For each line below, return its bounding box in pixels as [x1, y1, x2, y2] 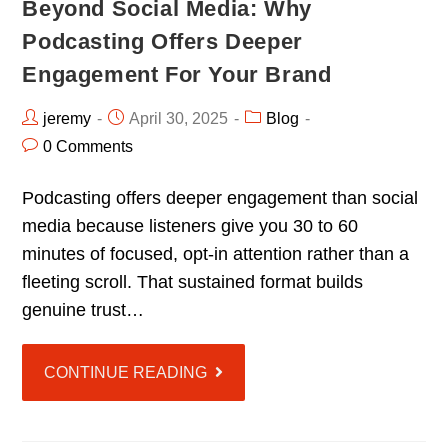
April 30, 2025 [129, 109, 229, 127]
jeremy [43, 109, 92, 127]
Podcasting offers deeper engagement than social [22, 187, 419, 208]
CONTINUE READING [44, 363, 208, 381]
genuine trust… [22, 299, 145, 320]
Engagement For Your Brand [22, 61, 332, 87]
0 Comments [43, 137, 134, 155]
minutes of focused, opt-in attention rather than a [22, 243, 410, 264]
